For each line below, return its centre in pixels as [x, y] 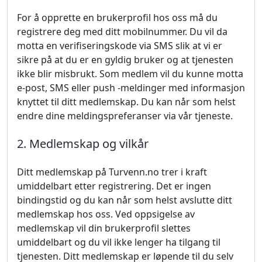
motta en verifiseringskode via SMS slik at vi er [120, 46]
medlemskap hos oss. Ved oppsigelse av [106, 214]
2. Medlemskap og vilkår [83, 144]
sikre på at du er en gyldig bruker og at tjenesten [125, 60]
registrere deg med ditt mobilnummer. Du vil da [122, 32]
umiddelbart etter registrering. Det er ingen [114, 186]
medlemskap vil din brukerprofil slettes [104, 228]
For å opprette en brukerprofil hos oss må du [117, 18]
